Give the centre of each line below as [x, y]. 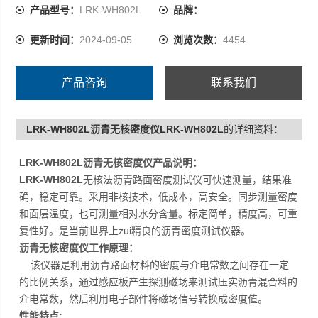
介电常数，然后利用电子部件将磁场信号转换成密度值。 [144, 299]
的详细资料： [254, 129]
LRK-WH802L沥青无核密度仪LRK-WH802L [125, 129]
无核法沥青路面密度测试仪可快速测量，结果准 [188, 180]
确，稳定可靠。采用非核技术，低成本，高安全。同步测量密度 [159, 197]
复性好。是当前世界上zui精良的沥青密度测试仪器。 [135, 231]
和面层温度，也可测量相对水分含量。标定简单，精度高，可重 [159, 214]
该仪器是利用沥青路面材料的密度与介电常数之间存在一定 [154, 265]
